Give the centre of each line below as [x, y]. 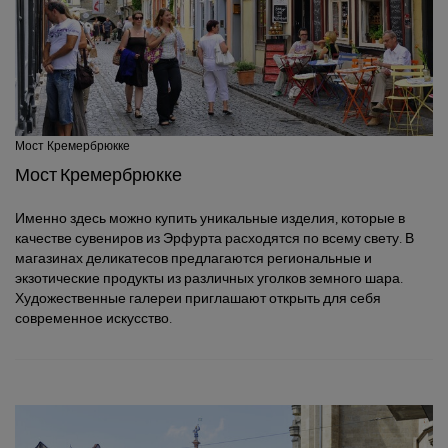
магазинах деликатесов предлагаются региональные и [193, 258]
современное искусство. [93, 318]
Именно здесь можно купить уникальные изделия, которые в [210, 218]
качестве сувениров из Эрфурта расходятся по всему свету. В [214, 238]
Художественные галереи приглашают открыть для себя [198, 298]
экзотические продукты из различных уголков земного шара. [209, 278]
